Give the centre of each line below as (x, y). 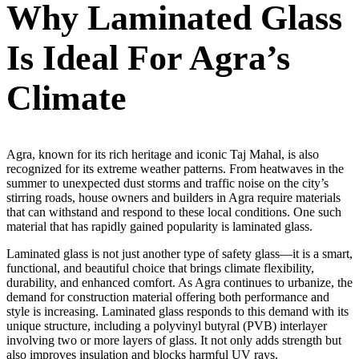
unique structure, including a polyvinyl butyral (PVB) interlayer (167, 326)
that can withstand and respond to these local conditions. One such (174, 212)
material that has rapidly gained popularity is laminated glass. (159, 227)
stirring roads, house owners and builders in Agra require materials (173, 198)
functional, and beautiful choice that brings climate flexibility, (160, 268)
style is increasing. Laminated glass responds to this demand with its (177, 312)
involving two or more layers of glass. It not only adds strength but (174, 341)
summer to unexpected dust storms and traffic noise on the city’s (167, 184)
